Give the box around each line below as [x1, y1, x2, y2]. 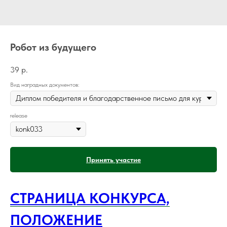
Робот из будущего [10, 41, 96, 53]
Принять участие [86, 155, 141, 164]
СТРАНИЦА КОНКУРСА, [10, 189, 170, 207]
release [10, 111, 27, 119]
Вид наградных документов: [10, 81, 79, 88]
